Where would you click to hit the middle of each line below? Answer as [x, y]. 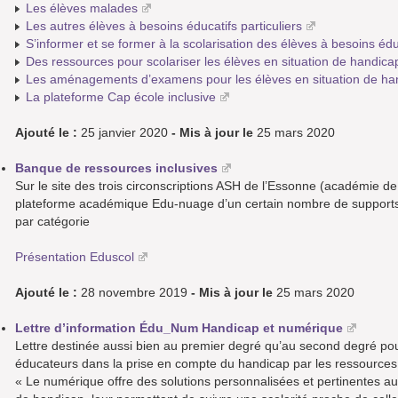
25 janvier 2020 [124, 133]
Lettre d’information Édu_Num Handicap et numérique [179, 328]
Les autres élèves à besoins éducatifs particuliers [164, 26]
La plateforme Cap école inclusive [121, 97]
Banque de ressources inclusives [116, 168]
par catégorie [52, 222]
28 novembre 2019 [134, 293]
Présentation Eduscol [75, 257]
